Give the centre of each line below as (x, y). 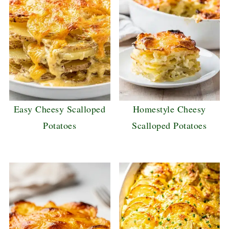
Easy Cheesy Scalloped (60, 109)
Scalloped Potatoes (169, 125)
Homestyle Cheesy (169, 109)
